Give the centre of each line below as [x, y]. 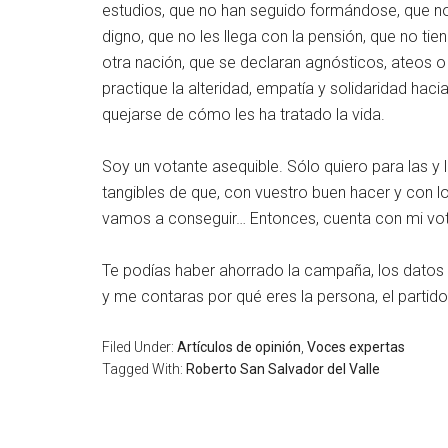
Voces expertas [356, 347]
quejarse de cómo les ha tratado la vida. [243, 114]
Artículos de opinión [239, 347]
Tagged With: [144, 369]
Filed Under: [139, 347]
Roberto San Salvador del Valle [283, 369]
